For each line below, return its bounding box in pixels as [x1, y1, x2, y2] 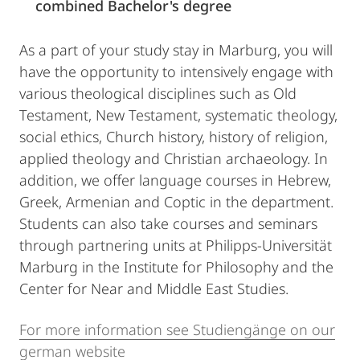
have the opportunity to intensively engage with [19, 62, 333, 81]
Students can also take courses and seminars [19, 214, 317, 233]
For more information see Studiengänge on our [19, 320, 335, 339]
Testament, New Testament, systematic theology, [19, 105, 337, 125]
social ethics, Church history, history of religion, [19, 127, 328, 146]
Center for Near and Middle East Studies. [19, 279, 288, 298]
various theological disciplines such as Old [19, 84, 297, 103]
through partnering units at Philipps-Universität [19, 235, 332, 255]
